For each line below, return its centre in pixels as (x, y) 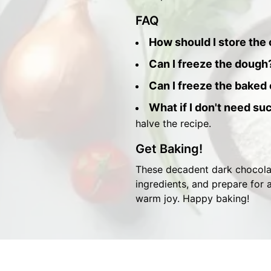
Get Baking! (169, 149)
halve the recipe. (173, 123)
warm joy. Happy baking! (192, 198)
